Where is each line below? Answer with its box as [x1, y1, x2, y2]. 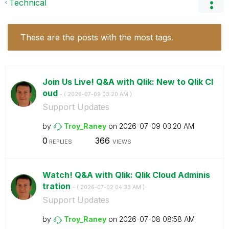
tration [42, 181, 73, 191]
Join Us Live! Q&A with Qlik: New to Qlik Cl [42, 76, 213, 87]
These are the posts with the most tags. [20, 32, 173, 42]
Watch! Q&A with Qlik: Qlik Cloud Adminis [42, 170, 210, 180]
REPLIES [47, 138, 72, 145]
